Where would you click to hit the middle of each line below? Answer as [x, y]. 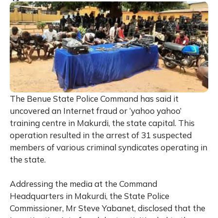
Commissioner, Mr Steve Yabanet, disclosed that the [108, 208]
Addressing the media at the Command [83, 184]
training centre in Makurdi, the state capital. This [102, 123]
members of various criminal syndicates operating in [109, 147]
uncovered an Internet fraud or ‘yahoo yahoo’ [96, 111]
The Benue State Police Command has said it [94, 99]
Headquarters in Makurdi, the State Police [90, 196]
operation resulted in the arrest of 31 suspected [101, 135]
